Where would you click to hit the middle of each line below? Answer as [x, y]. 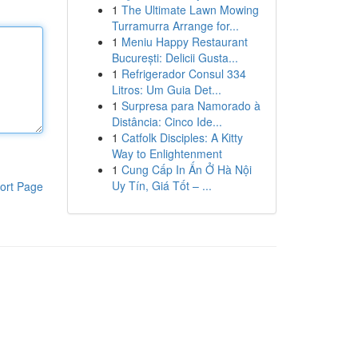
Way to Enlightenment [167, 153]
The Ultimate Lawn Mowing [190, 10]
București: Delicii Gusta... [175, 58]
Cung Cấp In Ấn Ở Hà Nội [186, 169]
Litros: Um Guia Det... [166, 89]
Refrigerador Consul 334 [183, 74]
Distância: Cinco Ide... [167, 121]
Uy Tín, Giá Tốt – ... [161, 185]
